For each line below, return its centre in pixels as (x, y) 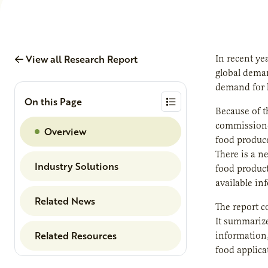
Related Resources (76, 235)
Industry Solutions (77, 166)
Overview (65, 131)
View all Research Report (80, 59)
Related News (65, 200)
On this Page (53, 102)
